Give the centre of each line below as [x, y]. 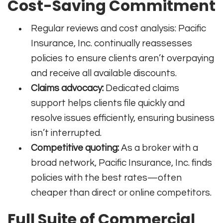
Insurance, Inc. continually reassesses [112, 43]
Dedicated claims [142, 88]
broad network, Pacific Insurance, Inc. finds [122, 163]
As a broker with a [159, 148]
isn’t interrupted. [66, 133]
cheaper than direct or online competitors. [121, 192]
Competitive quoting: [75, 148]
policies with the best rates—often [107, 177]
